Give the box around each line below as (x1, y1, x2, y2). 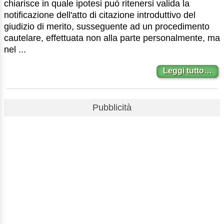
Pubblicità (92, 102, 131, 113)
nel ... (4, 44, 26, 55)
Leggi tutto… (163, 66, 212, 75)
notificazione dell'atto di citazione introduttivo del (4, 10, 195, 20)
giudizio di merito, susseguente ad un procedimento (4, 21, 209, 32)
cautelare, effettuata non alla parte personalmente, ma (4, 33, 220, 43)
